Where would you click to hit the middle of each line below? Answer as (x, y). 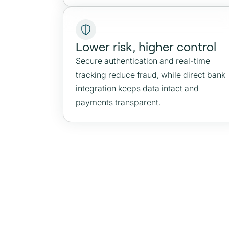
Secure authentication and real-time (143, 61)
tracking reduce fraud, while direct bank (151, 75)
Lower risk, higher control (146, 47)
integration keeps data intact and (137, 88)
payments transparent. (118, 102)
